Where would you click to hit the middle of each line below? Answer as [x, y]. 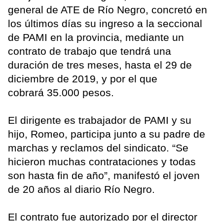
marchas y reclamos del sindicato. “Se [98, 147]
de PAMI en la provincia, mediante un [96, 37]
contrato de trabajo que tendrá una [90, 51]
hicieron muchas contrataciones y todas [102, 161]
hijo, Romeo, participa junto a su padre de [107, 134]
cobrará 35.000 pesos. [62, 92]
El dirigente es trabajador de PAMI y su [100, 120]
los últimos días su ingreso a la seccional [105, 23]
